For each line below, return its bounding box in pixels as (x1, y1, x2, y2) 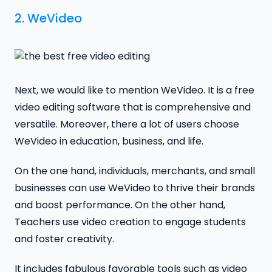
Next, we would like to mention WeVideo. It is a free (15, 83, 254, 98)
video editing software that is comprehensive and (15, 100, 251, 115)
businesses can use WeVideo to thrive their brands (15, 181, 255, 195)
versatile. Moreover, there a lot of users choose (15, 117, 239, 132)
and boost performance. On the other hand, (15, 198, 225, 212)
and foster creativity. (15, 232, 114, 246)
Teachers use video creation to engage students (15, 215, 246, 229)
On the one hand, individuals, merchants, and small (15, 164, 255, 178)
